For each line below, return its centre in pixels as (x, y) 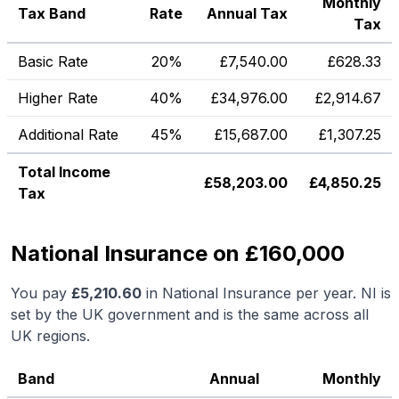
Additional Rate (68, 134)
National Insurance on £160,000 (178, 253)
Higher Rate (58, 98)
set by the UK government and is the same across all (190, 314)
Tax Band (52, 13)
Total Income (64, 172)
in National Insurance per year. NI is (266, 293)
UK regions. (50, 336)
